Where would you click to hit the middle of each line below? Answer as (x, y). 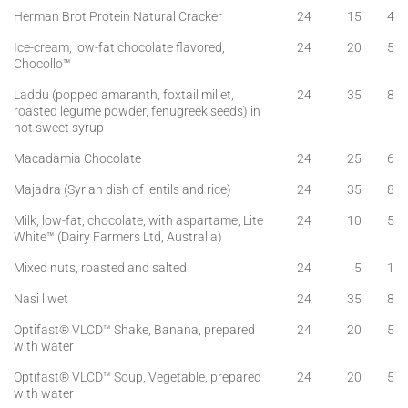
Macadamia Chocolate (77, 158)
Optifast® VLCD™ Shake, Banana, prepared (134, 330)
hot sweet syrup (59, 127)
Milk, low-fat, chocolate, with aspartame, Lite (138, 220)
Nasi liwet (41, 299)
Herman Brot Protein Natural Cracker (118, 16)
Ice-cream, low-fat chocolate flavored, (119, 47)
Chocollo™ (42, 64)
